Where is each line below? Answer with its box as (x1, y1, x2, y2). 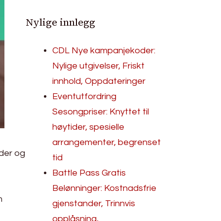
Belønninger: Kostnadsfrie (52, 184, 157, 193)
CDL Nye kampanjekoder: (52, 46, 156, 55)
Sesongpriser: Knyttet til (52, 107, 149, 116)
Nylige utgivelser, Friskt (52, 61, 145, 71)
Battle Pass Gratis (52, 168, 126, 178)
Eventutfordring (52, 92, 117, 101)
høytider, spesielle (52, 122, 125, 132)
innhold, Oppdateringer (52, 76, 146, 86)
